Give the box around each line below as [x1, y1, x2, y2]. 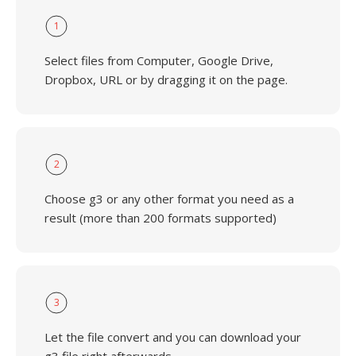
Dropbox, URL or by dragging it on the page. [44, 72, 288, 87]
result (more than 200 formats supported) [44, 210, 277, 226]
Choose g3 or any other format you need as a [44, 191, 294, 207]
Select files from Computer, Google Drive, [44, 52, 273, 68]
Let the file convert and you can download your [44, 329, 301, 345]
